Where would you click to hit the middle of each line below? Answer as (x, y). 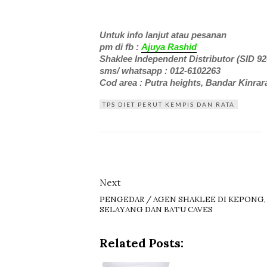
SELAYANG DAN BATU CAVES (156, 210)
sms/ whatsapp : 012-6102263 (160, 71)
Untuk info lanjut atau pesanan (163, 35)
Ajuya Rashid (169, 47)
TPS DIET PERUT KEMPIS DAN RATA (169, 105)
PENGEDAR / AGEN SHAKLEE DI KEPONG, (183, 200)
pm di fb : (120, 47)
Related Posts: (142, 243)
